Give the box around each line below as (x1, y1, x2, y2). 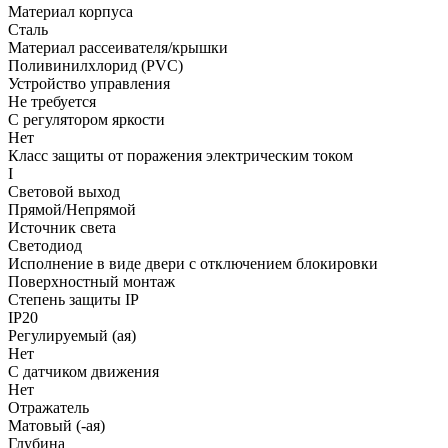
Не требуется (8, 92, 96, 110)
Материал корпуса (8, 2, 133, 20)
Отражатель (8, 398, 89, 416)
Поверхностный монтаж (8, 272, 175, 290)
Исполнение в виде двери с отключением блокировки (8, 254, 378, 272)
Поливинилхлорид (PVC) (8, 56, 183, 74)
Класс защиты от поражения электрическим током (8, 146, 353, 164)
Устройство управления (8, 74, 170, 92)
